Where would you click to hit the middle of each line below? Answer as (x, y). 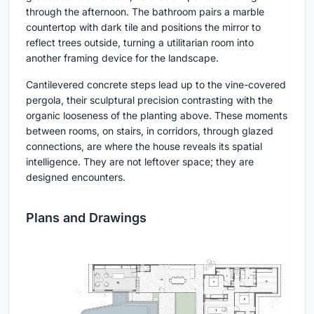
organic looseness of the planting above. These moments (157, 115)
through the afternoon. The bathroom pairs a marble (145, 11)
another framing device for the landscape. (122, 57)
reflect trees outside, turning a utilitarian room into (140, 42)
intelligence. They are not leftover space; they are (140, 161)
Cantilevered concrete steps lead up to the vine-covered (156, 84)
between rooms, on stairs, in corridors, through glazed (150, 130)
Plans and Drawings (86, 217)
